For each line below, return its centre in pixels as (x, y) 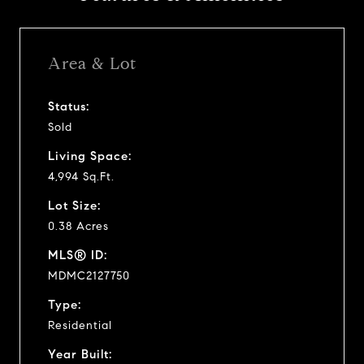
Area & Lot (92, 63)
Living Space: (90, 156)
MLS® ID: (78, 255)
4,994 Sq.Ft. (81, 176)
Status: (69, 106)
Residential (80, 325)
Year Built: (80, 354)
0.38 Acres (78, 226)
